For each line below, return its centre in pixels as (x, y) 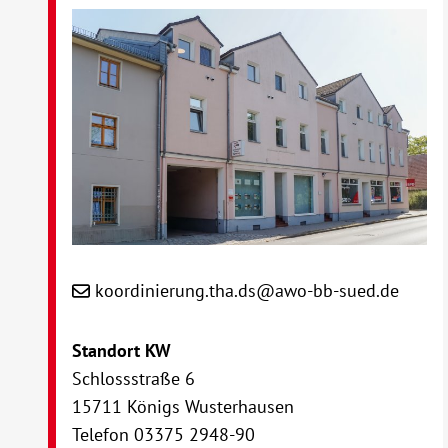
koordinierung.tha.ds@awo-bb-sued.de (247, 291)
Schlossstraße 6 (134, 379)
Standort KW (122, 351)
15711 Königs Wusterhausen (183, 407)
